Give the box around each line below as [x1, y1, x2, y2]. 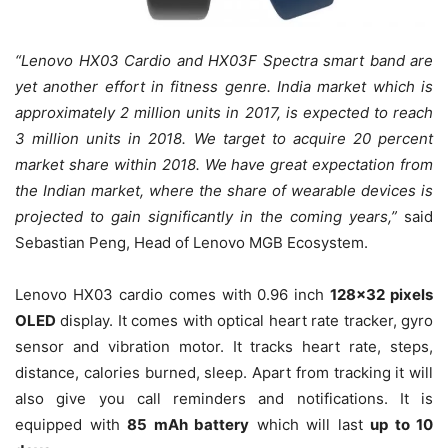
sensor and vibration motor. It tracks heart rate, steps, [15, 337, 433, 357]
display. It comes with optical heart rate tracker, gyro [56, 311, 433, 331]
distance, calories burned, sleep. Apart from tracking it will [15, 363, 433, 383]
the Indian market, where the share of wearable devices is [15, 181, 433, 201]
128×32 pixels [330, 285, 433, 305]
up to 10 [370, 415, 433, 435]
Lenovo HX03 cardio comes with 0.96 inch [15, 285, 331, 305]
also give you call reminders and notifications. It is [15, 389, 433, 409]
